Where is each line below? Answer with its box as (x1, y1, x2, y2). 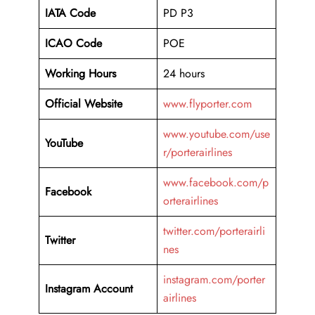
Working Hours (45, 65, 116, 82)
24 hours (163, 65, 205, 82)
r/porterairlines (163, 144, 232, 161)
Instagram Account (45, 281, 133, 297)
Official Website (45, 96, 122, 112)
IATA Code (45, 5, 96, 22)
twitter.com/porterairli (163, 223, 265, 240)
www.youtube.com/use (163, 126, 270, 143)
